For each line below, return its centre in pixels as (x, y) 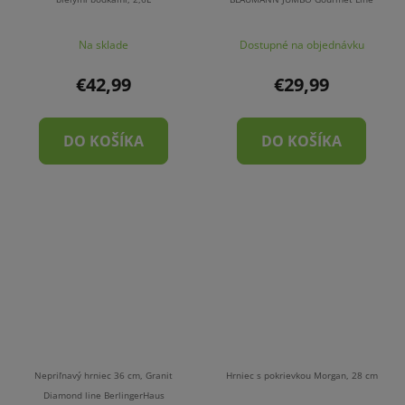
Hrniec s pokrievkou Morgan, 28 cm (301, 376)
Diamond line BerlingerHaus (104, 396)
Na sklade (104, 44)
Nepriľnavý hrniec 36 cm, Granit (104, 376)
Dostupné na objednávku (301, 44)
